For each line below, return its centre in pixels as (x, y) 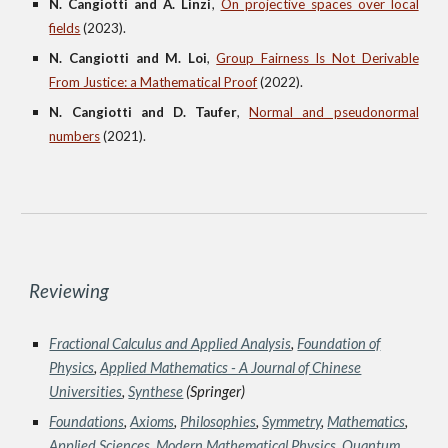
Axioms (152, 421)
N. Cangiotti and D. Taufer (143, 112)
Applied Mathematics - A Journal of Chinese (231, 367)
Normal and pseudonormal (334, 112)
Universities (86, 391)
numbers (75, 136)
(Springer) (216, 391)
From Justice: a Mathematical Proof (153, 82)
